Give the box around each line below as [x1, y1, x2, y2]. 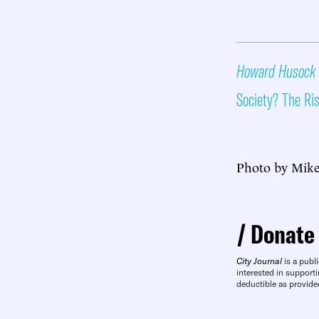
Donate [251, 218, 315, 250]
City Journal [236, 256, 282, 266]
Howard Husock [236, 60, 315, 82]
